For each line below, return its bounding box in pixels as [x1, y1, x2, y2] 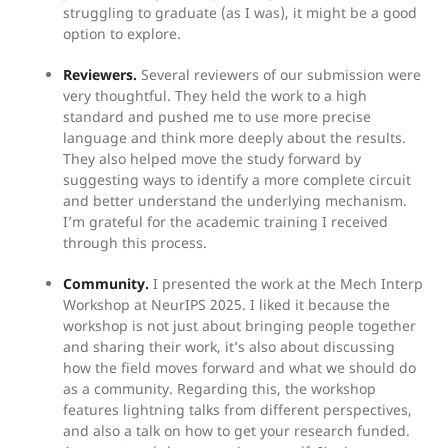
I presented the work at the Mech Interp [149, 274, 423, 293]
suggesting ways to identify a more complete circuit [63, 170, 411, 189]
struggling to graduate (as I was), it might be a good [63, 3, 417, 22]
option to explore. [63, 24, 181, 43]
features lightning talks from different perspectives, [63, 400, 412, 419]
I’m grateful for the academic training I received [63, 212, 388, 231]
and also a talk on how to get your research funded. [63, 421, 410, 440]
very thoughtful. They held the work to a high [63, 86, 367, 105]
